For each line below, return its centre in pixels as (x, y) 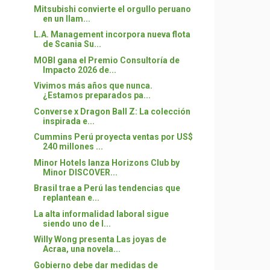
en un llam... (66, 18)
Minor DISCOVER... (80, 172)
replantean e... (71, 198)
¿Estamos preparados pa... (96, 95)
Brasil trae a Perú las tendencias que (107, 188)
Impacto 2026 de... (79, 70)
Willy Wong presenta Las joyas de (100, 239)
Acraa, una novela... (81, 249)
